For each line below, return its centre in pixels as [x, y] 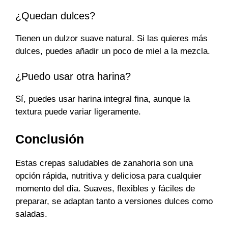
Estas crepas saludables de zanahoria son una [104, 163]
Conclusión [50, 139]
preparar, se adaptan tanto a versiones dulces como [114, 201]
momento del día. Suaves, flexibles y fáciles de [105, 188]
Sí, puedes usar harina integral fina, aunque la [103, 99]
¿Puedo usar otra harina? [73, 77]
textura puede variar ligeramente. [78, 112]
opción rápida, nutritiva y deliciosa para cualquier [108, 176]
